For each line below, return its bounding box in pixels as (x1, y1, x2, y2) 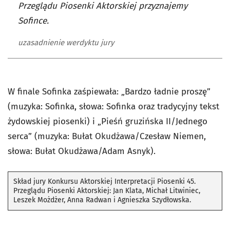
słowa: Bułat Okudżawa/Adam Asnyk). (8, 145, 156, 157)
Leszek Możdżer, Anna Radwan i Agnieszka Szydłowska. (13, 195, 191, 204)
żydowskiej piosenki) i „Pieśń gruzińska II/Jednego (8, 116, 207, 127)
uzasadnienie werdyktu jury (18, 37, 114, 47)
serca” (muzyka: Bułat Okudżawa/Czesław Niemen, (8, 130, 206, 142)
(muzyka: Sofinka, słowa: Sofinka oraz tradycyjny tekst (8, 101, 219, 112)
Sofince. (18, 15, 49, 26)
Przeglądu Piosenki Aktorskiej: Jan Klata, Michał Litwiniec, (13, 186, 200, 195)
